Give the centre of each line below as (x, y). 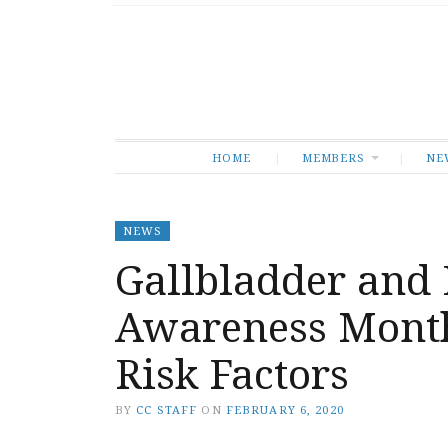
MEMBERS (333, 157)
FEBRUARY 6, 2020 (284, 409)
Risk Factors (232, 373)
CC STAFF (167, 409)
